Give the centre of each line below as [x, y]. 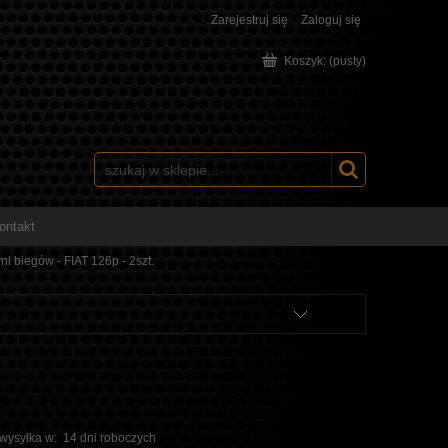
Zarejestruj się [249, 20]
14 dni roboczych [110, 438]
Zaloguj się [331, 20]
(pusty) [347, 61]
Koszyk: [305, 61]
